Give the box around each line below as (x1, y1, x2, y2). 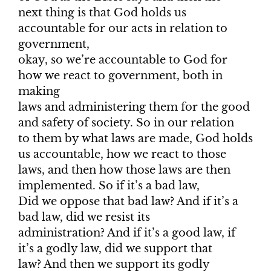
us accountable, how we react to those (18, 148, 226, 162)
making (18, 85, 60, 99)
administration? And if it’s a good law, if (18, 226, 235, 240)
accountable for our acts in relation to (18, 22, 227, 36)
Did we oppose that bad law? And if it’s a (18, 195, 238, 209)
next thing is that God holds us (18, 6, 186, 20)
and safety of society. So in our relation (18, 116, 234, 130)
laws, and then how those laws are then (18, 163, 230, 177)
